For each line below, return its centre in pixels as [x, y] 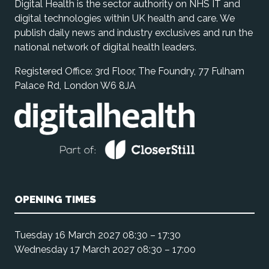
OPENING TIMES [55, 199]
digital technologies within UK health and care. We [125, 18]
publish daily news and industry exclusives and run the [134, 32]
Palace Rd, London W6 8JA [75, 85]
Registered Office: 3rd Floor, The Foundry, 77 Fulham [129, 71]
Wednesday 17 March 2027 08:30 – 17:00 [105, 249]
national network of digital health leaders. [105, 47]
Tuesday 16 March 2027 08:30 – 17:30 [98, 235]
